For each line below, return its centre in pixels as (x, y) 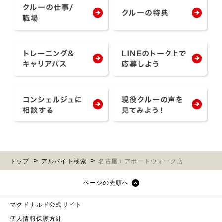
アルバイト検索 (64, 161)
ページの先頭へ (106, 183)
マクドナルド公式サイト (46, 204)
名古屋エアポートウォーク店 (141, 161)
